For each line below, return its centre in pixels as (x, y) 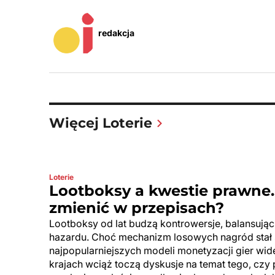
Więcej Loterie (101, 123)
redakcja (116, 33)
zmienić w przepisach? (137, 208)
